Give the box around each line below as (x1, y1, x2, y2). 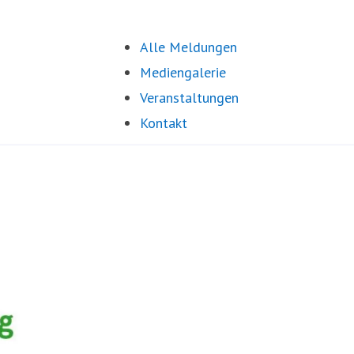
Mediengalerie (140, 63, 226, 81)
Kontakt (140, 114, 187, 132)
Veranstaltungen (140, 88, 239, 107)
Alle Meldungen (140, 38, 237, 56)
